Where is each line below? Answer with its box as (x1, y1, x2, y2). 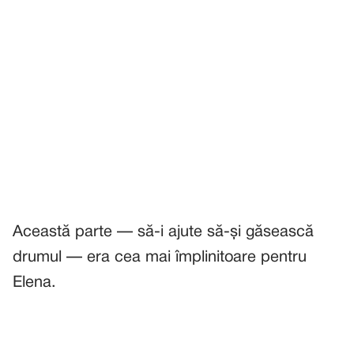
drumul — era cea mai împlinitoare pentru (13, 250, 307, 265)
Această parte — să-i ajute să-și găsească (13, 225, 314, 239)
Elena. (13, 276, 56, 290)
